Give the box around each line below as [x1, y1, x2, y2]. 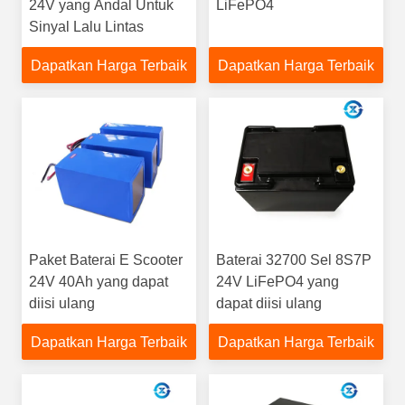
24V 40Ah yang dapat [29, 274, 168, 289]
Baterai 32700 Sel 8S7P [216, 252, 372, 268]
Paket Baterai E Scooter [29, 252, 183, 268]
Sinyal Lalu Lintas [29, 19, 144, 34]
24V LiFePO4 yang [216, 274, 339, 289]
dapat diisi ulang [216, 296, 322, 311]
